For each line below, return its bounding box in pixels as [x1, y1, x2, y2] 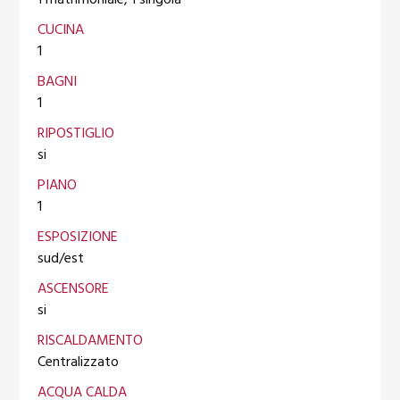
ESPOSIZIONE [37, 225, 119, 249]
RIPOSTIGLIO [37, 121, 115, 146]
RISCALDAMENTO [37, 329, 144, 353]
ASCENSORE [37, 277, 110, 301]
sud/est [37, 246, 85, 271]
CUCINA [37, 18, 85, 42]
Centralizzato [37, 350, 120, 374]
